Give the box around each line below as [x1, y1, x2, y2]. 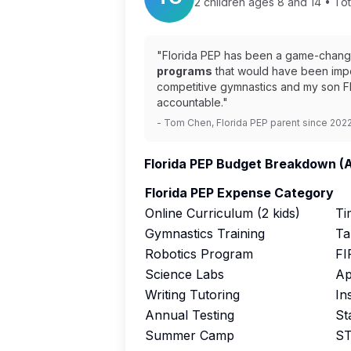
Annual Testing [145, 307, 234, 323]
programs [157, 64, 212, 78]
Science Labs [145, 266, 224, 282]
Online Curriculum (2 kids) [145, 205, 300, 221]
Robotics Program [145, 246, 253, 262]
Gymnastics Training [145, 226, 265, 241]
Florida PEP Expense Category [145, 185, 334, 201]
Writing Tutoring [145, 287, 240, 302]
